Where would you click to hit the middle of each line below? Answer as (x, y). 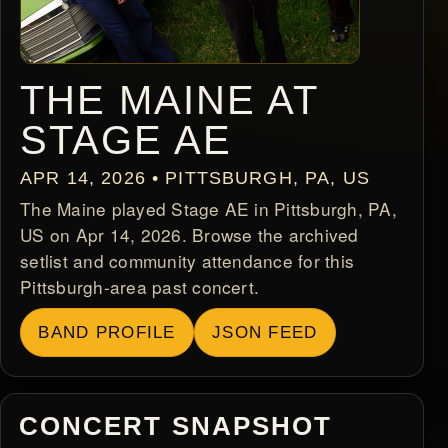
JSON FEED (265, 333)
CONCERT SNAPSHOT (175, 425)
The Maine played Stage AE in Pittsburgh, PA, (208, 209)
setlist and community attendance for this (187, 261)
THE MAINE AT (169, 100)
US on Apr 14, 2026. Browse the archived (189, 235)
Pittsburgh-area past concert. (140, 287)
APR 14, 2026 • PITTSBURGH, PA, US (195, 178)
